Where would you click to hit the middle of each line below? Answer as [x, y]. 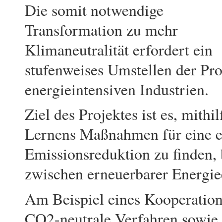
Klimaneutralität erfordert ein [119, 50]
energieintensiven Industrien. [117, 89]
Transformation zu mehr [101, 30]
